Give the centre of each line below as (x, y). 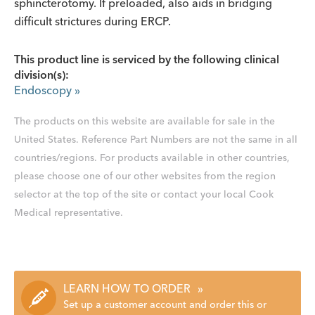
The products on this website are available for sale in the (144, 121)
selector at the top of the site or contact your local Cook (144, 194)
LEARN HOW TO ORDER (127, 289)
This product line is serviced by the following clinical (147, 59)
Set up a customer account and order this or (165, 304)
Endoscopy (43, 90)
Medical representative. (69, 212)
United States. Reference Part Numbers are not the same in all (156, 139)
